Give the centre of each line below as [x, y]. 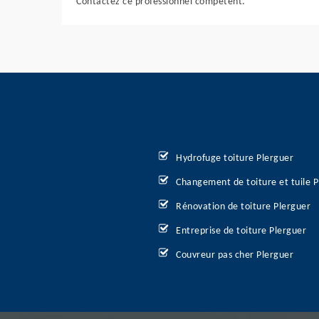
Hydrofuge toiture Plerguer [235, 158]
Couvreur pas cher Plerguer [235, 255]
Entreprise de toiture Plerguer [241, 231]
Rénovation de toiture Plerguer [243, 207]
